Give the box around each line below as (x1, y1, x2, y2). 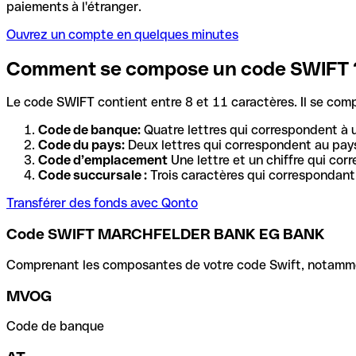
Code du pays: (38, 137, 125, 153)
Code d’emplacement (38, 153, 168, 168)
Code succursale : (38, 168, 147, 184)
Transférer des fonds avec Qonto (6, 195, 198, 211)
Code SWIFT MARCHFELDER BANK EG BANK (6, 226, 325, 243)
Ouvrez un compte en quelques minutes (6, 26, 238, 42)
